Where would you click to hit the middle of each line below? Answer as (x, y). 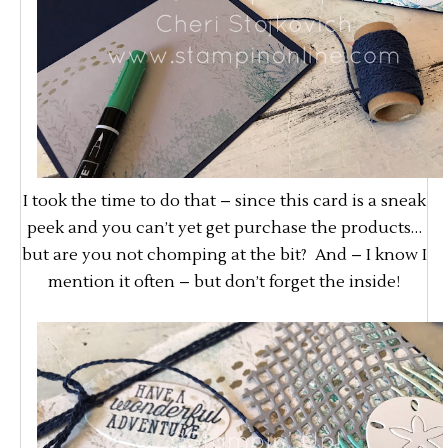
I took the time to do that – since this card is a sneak (224, 200)
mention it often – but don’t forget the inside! (224, 281)
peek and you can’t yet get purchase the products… (224, 227)
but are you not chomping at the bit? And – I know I (224, 254)
